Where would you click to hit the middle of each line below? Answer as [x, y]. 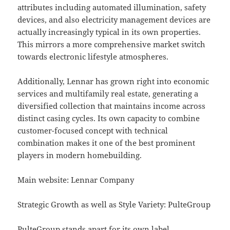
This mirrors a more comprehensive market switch [112, 44]
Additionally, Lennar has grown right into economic [113, 81]
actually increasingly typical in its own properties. [109, 32]
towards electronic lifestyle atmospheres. [93, 57]
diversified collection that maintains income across [112, 106]
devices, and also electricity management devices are [114, 20]
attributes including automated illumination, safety [112, 7]
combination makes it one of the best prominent [107, 143]
